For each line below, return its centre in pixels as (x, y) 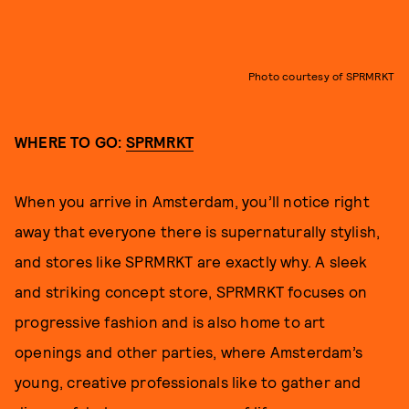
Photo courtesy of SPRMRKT (321, 75)
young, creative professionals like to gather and (188, 381)
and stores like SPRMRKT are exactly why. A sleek (191, 261)
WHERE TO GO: (70, 141)
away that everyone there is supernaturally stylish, (198, 231)
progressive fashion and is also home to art (170, 321)
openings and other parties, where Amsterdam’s (189, 351)
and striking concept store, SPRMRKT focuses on (191, 291)
